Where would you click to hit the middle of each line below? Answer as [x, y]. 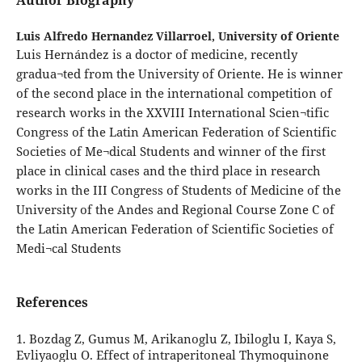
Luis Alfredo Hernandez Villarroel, [117, 36]
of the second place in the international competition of [174, 93]
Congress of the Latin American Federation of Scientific [176, 132]
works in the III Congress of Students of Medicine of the [178, 190]
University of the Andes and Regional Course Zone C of [175, 210]
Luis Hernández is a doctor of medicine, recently [156, 55]
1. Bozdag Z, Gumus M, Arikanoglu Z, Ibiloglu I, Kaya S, [176, 339]
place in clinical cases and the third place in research [168, 171]
